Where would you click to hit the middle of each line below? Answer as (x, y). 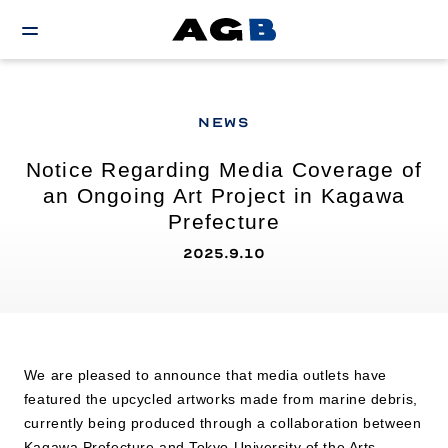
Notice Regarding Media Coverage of (224, 169)
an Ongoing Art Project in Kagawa (224, 195)
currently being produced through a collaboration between (222, 423)
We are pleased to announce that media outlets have (205, 375)
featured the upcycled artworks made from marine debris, (220, 399)
